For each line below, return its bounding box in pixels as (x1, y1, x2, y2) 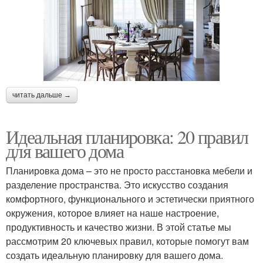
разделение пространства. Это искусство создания (6, 177, 228, 191)
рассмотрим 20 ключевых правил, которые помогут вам (6, 234, 249, 248)
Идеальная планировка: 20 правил (6, 123, 248, 149)
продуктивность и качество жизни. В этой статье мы (6, 220, 231, 234)
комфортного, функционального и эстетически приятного (6, 191, 254, 205)
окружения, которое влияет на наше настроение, (6, 205, 219, 220)
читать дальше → (12, 90, 71, 99)
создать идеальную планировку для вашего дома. (6, 248, 223, 262)
